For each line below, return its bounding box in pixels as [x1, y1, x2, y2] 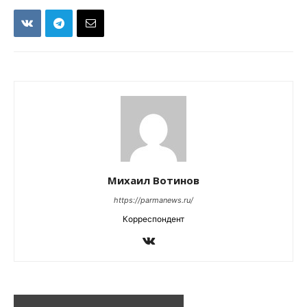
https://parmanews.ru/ [114, 195, 193, 205]
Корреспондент [123, 214, 184, 224]
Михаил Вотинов [108, 173, 199, 187]
